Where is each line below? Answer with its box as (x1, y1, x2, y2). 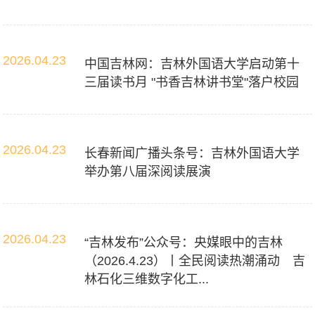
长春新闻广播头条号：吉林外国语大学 (84, 146, 300, 160)
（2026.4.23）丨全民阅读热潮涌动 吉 (84, 254, 306, 268)
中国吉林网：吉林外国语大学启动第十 (84, 57, 300, 71)
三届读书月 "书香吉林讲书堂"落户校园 (84, 75, 300, 89)
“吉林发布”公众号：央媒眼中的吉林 (84, 236, 283, 250)
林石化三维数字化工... (84, 272, 210, 286)
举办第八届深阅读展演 (84, 165, 212, 179)
